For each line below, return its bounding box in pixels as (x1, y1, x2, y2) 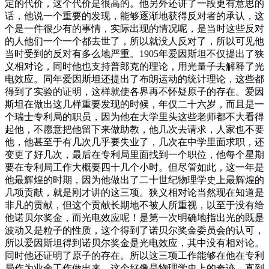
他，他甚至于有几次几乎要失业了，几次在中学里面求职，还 (5, 136, 264, 147)
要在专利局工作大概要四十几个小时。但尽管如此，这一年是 (5, 162, 264, 172)
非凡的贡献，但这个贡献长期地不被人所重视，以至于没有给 (5, 199, 264, 210)
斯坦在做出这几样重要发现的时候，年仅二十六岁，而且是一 (5, 98, 264, 109)
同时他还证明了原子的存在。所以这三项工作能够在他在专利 (5, 250, 264, 261)
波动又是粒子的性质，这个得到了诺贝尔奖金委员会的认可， (5, 225, 264, 235)
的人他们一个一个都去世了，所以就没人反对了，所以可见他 (5, 35, 264, 46)
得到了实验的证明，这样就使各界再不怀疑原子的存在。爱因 (5, 86, 264, 97)
